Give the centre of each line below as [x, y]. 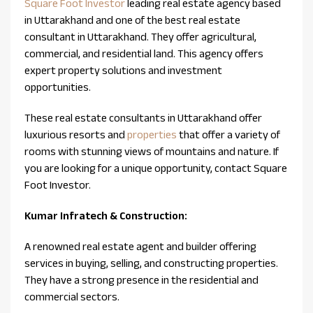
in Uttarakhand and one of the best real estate [132, 20]
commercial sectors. [73, 297]
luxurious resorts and [75, 135]
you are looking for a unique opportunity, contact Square [156, 168]
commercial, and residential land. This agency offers [144, 54]
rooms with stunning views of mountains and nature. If [152, 152]
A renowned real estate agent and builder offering [140, 247]
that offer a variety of [228, 135]
